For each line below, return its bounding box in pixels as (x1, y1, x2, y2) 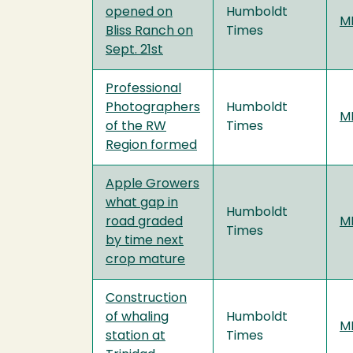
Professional (106, 82, 181, 95)
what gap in (106, 196, 178, 210)
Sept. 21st (106, 43, 163, 57)
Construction (106, 292, 187, 305)
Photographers (106, 101, 200, 114)
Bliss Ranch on (106, 24, 193, 38)
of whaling (106, 310, 169, 324)
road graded (106, 215, 183, 229)
